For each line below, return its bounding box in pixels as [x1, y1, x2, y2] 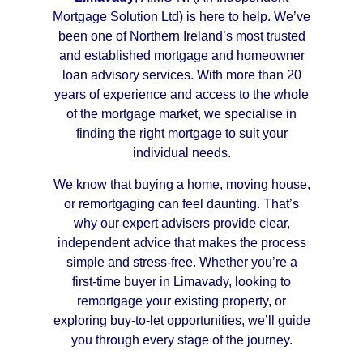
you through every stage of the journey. [70, 332, 293, 347]
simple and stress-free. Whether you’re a [66, 254, 297, 269]
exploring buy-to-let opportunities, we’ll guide [53, 313, 310, 327]
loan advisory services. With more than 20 [62, 68, 301, 83]
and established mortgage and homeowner [58, 49, 305, 63]
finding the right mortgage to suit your [75, 126, 288, 141]
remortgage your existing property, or [77, 293, 286, 308]
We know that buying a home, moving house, [53, 177, 310, 191]
